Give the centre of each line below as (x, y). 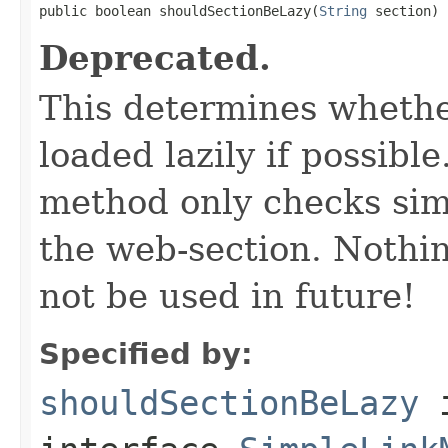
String (343, 10)
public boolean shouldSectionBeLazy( (179, 10)
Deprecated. (155, 57)
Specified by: (146, 353)
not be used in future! (227, 295)
